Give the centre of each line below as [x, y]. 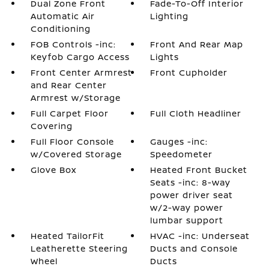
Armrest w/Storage [75, 98]
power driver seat [192, 195]
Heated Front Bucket [199, 170]
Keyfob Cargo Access [80, 57]
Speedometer [182, 154]
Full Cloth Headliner [196, 113]
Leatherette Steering [79, 248]
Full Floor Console [72, 141]
